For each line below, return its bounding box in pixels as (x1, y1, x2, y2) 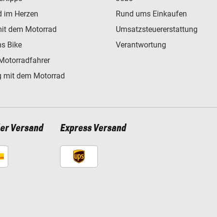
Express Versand (60, 123, 126, 134)
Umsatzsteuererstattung (116, 24, 198, 34)
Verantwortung (116, 40, 166, 49)
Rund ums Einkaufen (116, 9, 187, 18)
